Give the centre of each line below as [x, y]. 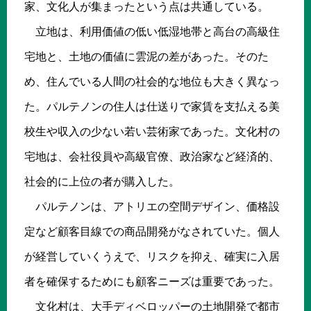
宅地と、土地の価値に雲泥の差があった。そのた [146, 56]
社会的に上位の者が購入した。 [102, 181]
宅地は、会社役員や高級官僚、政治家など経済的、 [152, 156]
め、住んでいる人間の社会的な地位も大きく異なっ [152, 81]
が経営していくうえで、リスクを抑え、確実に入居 [152, 256]
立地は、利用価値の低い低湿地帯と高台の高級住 [152, 31]
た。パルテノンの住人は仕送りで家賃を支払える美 [152, 106]
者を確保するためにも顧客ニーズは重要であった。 [152, 281]
